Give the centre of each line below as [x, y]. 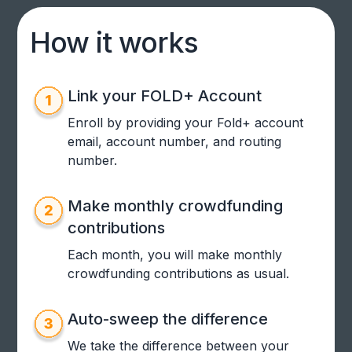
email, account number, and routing [175, 142]
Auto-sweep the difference [168, 319]
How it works [114, 43]
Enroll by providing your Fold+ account [186, 123]
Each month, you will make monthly [175, 255]
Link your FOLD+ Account [165, 96]
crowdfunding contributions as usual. [179, 274]
